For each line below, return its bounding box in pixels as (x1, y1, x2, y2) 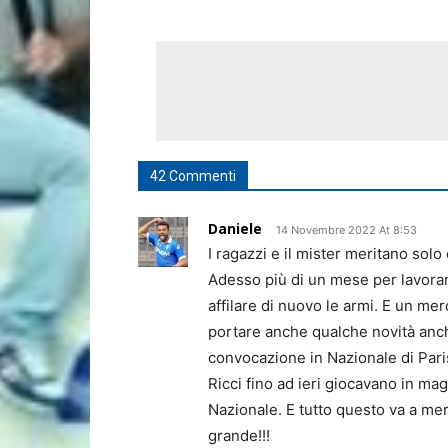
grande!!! (208, 426, 270, 445)
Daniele (208, 219, 262, 238)
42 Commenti (150, 168, 236, 184)
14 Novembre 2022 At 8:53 (276, 223, 417, 237)
